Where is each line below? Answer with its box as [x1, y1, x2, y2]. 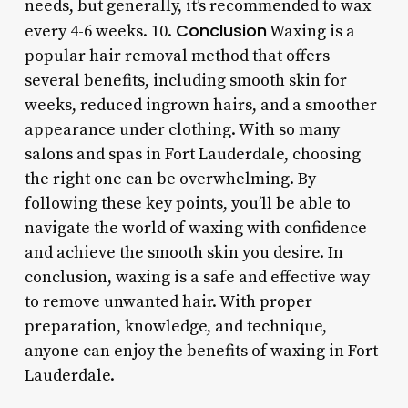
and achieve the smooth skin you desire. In [24, 241, 343, 263]
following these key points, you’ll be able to [24, 192, 351, 214]
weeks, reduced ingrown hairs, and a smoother [24, 94, 377, 116]
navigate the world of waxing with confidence [24, 217, 367, 239]
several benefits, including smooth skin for [24, 69, 347, 91]
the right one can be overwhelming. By [24, 168, 316, 189]
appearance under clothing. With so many [24, 118, 340, 140]
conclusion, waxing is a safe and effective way [24, 266, 370, 288]
